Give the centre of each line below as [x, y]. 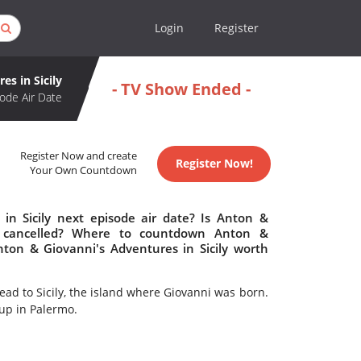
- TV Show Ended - [181, 89]
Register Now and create [79, 156]
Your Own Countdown [84, 171]
